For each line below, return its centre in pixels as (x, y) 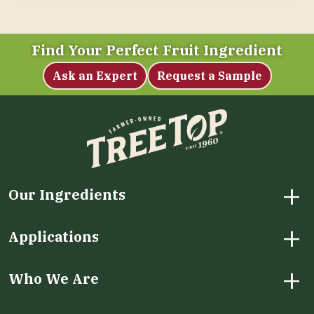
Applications (54, 237)
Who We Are (54, 279)
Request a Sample (209, 76)
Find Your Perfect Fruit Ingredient (157, 50)
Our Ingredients (67, 195)
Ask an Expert (95, 76)
